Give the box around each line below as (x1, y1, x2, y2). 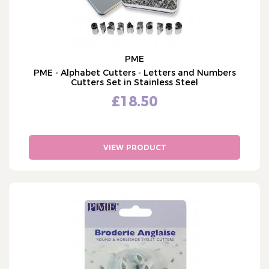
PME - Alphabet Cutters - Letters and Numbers (33, 67, 236, 78)
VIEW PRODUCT (103, 143, 166, 152)
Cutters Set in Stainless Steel (71, 77, 198, 88)
